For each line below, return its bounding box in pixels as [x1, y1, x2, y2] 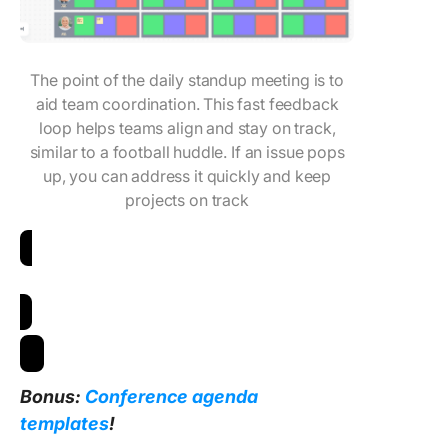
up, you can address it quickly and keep [43, 166, 332, 187]
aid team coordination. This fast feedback [35, 94, 339, 115]
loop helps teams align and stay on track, [38, 118, 336, 139]
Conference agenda [85, 386, 258, 408]
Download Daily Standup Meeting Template [20, 278, 346, 299]
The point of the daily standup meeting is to [30, 70, 344, 91]
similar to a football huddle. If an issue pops [29, 142, 345, 163]
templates [20, 413, 109, 435]
